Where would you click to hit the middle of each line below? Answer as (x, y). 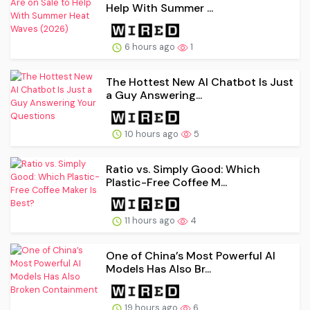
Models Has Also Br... (158, 269)
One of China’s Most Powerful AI (191, 256)
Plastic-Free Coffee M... (166, 182)
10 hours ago (152, 134)
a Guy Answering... (154, 95)
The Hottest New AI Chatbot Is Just (200, 82)
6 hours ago (150, 46)
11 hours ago (150, 221)
